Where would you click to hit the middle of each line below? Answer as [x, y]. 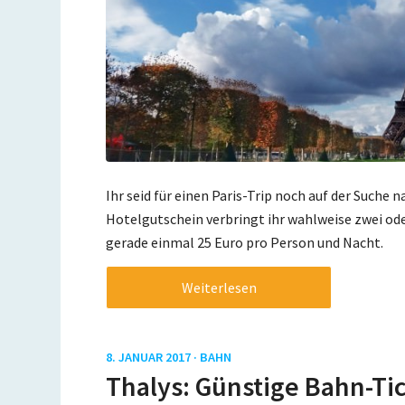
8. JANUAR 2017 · [153, 358]
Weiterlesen [219, 288]
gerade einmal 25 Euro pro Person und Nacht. [245, 242]
